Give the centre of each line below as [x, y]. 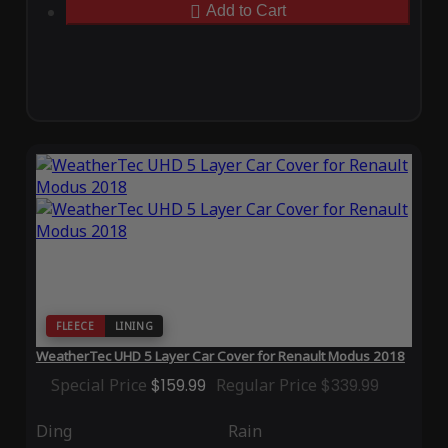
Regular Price [266, 385]
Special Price [98, 385]
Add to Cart [246, 11]
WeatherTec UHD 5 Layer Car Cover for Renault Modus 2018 [220, 356]
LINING [134, 326]
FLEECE [75, 326]
